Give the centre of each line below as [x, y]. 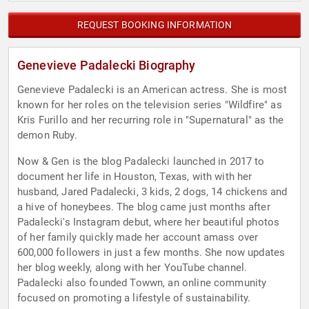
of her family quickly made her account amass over [138, 238]
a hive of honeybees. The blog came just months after [144, 207]
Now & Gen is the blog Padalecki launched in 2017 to [141, 162]
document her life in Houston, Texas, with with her [135, 177]
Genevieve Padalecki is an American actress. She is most [152, 90]
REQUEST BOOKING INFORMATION [154, 25]
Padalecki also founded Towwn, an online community [142, 283]
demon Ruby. [47, 136]
